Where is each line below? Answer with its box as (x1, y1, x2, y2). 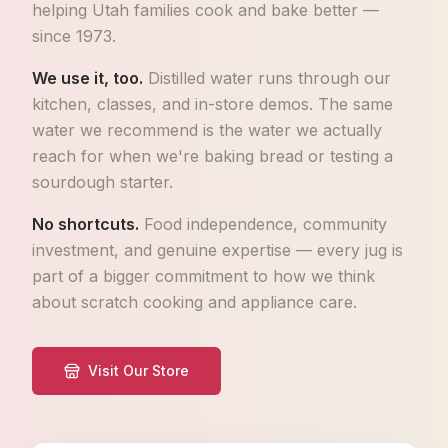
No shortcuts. (32, 214, 139, 234)
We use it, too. (32, 68, 143, 88)
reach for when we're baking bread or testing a (32, 146, 393, 166)
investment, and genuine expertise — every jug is (32, 240, 403, 260)
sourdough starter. (32, 172, 173, 192)
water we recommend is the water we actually (32, 120, 382, 140)
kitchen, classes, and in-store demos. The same (32, 94, 393, 114)
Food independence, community (139, 214, 387, 234)
